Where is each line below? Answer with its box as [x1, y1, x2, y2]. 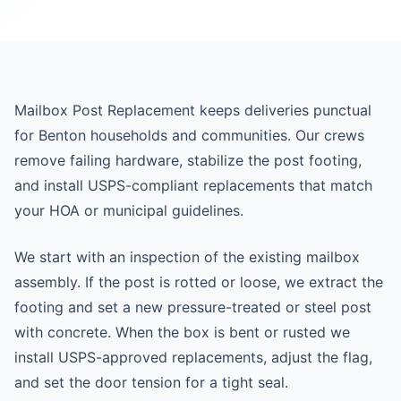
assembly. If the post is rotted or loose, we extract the [14, 273, 383, 291]
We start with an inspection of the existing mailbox [14, 248, 360, 266]
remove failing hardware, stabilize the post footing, [14, 151, 362, 169]
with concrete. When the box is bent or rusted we [14, 323, 350, 341]
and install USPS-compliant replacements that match [14, 176, 372, 194]
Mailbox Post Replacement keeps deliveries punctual [14, 101, 371, 119]
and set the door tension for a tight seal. [14, 373, 288, 391]
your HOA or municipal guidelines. [14, 201, 243, 219]
